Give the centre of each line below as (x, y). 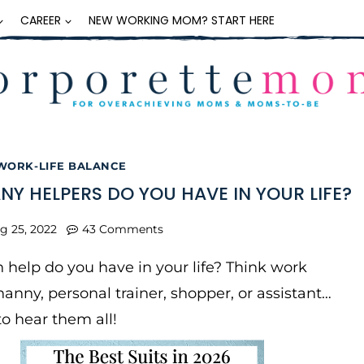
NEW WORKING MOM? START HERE (182, 20)
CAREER (41, 20)
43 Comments (122, 229)
